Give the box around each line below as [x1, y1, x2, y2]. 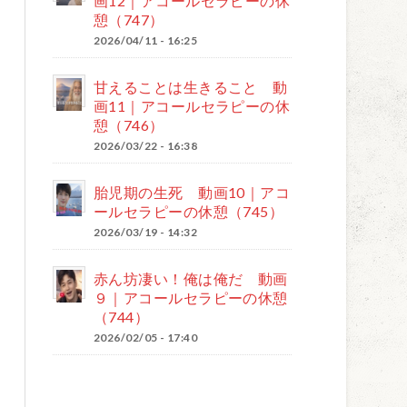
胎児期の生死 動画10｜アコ [94, 184, 291, 201]
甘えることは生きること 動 [94, 78, 288, 95]
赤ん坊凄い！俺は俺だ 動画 [94, 270, 288, 287]
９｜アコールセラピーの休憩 [94, 289, 288, 306]
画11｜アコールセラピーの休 [94, 97, 291, 114]
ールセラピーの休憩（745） [94, 203, 284, 220]
